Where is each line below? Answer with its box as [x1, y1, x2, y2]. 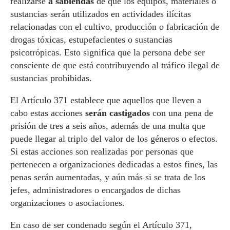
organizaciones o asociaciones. [10, 198, 125, 208]
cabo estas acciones [10, 108, 85, 118]
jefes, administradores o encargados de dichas [10, 185, 181, 195]
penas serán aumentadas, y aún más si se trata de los [10, 172, 205, 182]
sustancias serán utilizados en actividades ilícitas [10, 9, 191, 19]
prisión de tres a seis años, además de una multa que [10, 121, 205, 131]
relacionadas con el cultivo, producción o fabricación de [10, 22, 219, 32]
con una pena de [150, 108, 213, 118]
